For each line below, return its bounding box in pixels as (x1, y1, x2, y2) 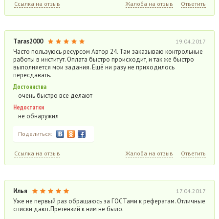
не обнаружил (18, 112, 59, 120)
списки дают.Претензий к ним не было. (13, 205, 124, 213)
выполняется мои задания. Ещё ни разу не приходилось (13, 63, 175, 71)
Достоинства (13, 83, 46, 91)
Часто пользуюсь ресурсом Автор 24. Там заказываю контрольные (13, 47, 203, 56)
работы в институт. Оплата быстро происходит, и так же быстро (13, 55, 194, 64)
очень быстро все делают (18, 91, 92, 100)
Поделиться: (18, 130, 52, 137)
